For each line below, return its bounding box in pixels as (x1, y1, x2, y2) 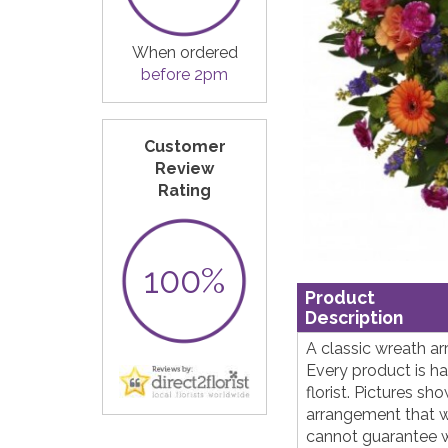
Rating (158, 181, 211, 201)
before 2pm (141, 65, 228, 85)
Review (155, 159, 214, 179)
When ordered (131, 43, 238, 63)
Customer (143, 137, 226, 157)
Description (305, 306, 403, 328)
